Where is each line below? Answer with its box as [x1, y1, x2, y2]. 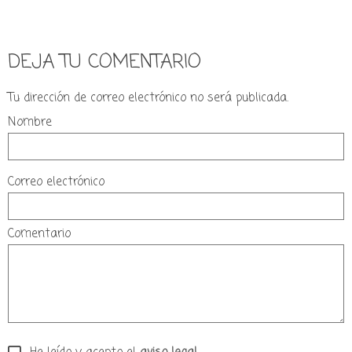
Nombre [8, 114, 52, 132]
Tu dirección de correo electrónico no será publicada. [8, 90, 288, 108]
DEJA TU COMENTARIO [8, 48, 201, 78]
